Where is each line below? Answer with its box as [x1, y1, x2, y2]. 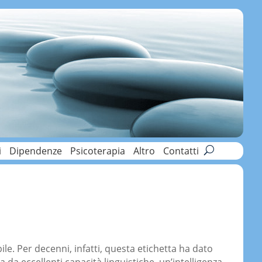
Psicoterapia [70, 144, 125, 157]
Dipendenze [9, 144, 62, 157]
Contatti [163, 144, 199, 157]
